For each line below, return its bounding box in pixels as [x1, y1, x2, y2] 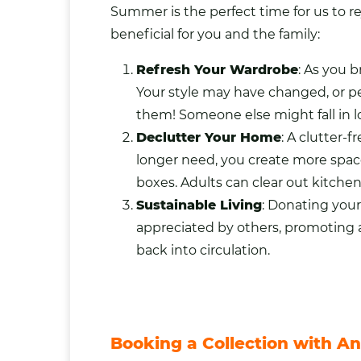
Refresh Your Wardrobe [136, 62, 298, 77]
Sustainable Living [136, 197, 262, 213]
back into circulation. [136, 243, 270, 258]
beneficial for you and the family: [110, 27, 320, 42]
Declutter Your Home [136, 130, 281, 145]
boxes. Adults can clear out [136, 175, 312, 190]
